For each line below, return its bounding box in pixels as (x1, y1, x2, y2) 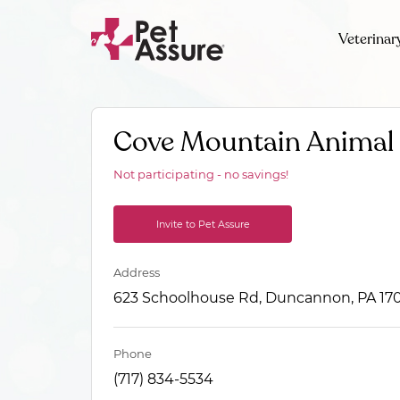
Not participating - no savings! (113, 167, 288, 181)
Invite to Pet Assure (155, 218, 250, 230)
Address (113, 265, 160, 279)
